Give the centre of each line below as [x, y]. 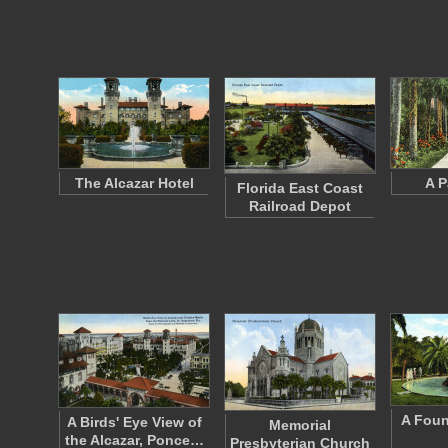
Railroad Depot [300, 206]
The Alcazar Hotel [134, 183]
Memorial [300, 425]
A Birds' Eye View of [134, 422]
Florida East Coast [300, 188]
